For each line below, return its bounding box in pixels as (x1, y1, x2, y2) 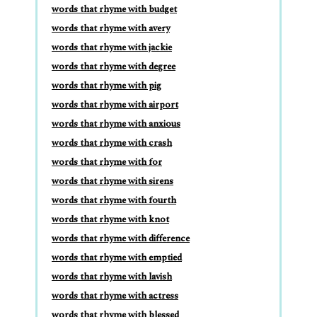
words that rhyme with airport (52, 97, 178, 112)
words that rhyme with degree (52, 59, 175, 74)
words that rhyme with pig (52, 78, 161, 93)
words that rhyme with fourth (52, 192, 176, 207)
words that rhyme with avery (52, 21, 170, 35)
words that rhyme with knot (52, 212, 169, 226)
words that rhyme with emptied (52, 250, 182, 265)
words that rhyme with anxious (52, 116, 180, 131)
